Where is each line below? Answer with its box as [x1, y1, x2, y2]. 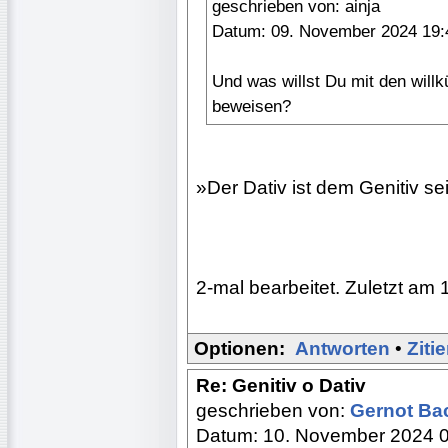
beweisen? [212, 96, 291, 116]
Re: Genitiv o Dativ [196, 374, 366, 396]
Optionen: [194, 337, 285, 359]
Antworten [295, 337, 390, 359]
